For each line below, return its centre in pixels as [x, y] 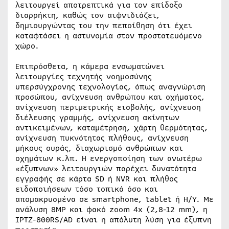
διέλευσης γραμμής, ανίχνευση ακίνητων [97, 118]
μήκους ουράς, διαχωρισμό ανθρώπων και [99, 148]
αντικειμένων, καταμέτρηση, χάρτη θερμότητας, [112, 128]
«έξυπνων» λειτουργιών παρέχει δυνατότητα [106, 169]
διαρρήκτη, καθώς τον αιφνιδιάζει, [88, 15]
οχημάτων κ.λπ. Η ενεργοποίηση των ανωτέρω [109, 158]
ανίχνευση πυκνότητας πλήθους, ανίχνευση [102, 138]
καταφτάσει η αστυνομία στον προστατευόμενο [109, 36]
